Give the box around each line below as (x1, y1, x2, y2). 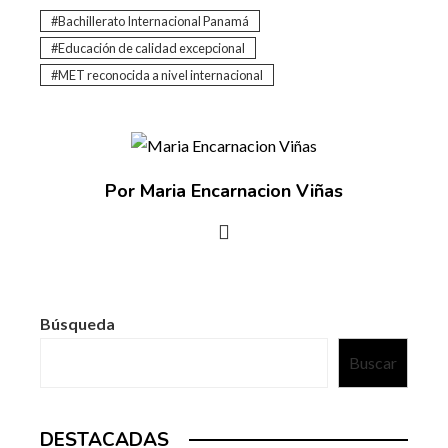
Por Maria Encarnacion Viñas (105, 179, 343, 204)
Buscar (349, 353, 397, 373)
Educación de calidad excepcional (58, 39, 245, 56)
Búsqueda (40, 314, 115, 334)
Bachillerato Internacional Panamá (58, 12, 249, 29)
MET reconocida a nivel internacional (58, 66, 263, 83)
